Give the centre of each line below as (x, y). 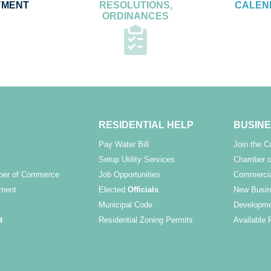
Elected (113, 190)
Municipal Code (126, 205)
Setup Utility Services (137, 160)
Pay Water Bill (124, 145)
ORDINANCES (135, 16)
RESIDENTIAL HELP (146, 125)
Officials (143, 190)
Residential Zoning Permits (146, 220)
